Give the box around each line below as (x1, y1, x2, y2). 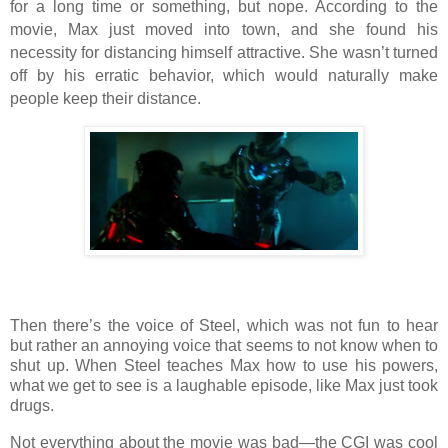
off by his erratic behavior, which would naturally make (10, 67, 438, 85)
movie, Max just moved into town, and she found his (10, 21, 438, 39)
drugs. (10, 396, 54, 414)
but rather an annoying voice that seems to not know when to (10, 336, 438, 354)
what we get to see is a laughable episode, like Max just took (10, 376, 438, 394)
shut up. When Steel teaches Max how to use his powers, (10, 356, 438, 374)
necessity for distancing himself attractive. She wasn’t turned (10, 44, 438, 62)
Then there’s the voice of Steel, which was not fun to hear (10, 316, 438, 334)
